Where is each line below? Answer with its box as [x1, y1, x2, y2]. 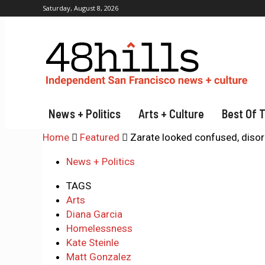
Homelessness [66, 222, 132, 234]
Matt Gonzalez [66, 251, 131, 263]
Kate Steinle [66, 237, 119, 248]
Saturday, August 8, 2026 [43, 4, 118, 12]
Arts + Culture [138, 106, 204, 121]
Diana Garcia [66, 208, 122, 220]
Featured [80, 131, 119, 143]
